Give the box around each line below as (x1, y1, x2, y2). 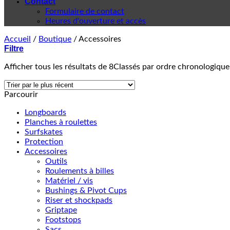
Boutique (39, 35, 71, 43)
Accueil (4, 35, 31, 43)
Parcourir (4, 90, 38, 99)
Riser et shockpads (45, 196, 112, 204)
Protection (25, 138, 63, 146)
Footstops (45, 216, 81, 224)
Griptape (45, 206, 77, 214)
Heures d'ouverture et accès (45, 17, 146, 25)
